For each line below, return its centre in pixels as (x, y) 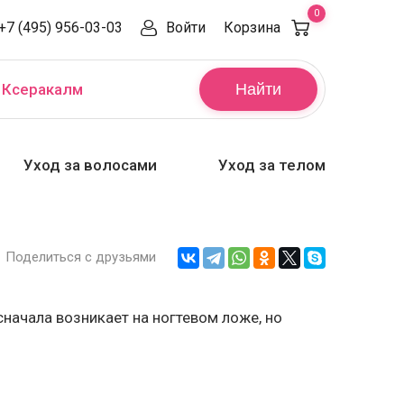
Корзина (252, 28)
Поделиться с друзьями (81, 257)
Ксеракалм (42, 89)
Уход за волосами (91, 165)
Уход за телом (271, 165)
